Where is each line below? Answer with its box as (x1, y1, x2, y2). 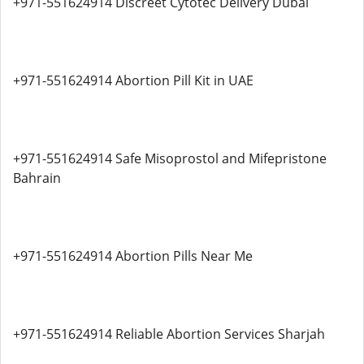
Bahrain (13, 169, 61, 187)
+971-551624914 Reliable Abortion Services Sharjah (13, 325, 325, 343)
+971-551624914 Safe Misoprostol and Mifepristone (13, 149, 327, 167)
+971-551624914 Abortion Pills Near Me (13, 247, 253, 265)
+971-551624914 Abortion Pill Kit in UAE (13, 71, 253, 89)
